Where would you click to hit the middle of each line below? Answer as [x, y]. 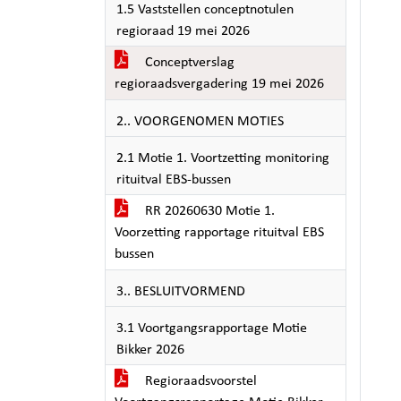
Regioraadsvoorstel [199, 381]
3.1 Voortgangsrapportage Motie [212, 328]
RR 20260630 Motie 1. [208, 211]
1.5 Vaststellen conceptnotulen [205, 10]
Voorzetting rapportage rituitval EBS [219, 233]
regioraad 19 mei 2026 [183, 31]
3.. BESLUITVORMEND [181, 292]
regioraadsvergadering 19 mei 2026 [219, 84]
